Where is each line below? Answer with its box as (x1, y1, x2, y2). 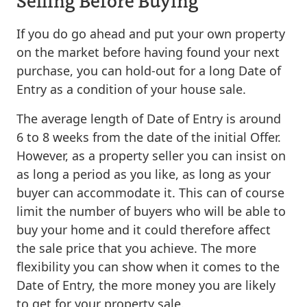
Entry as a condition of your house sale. (16, 80, 246, 97)
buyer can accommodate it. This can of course (16, 184, 284, 201)
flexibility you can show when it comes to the (16, 258, 280, 275)
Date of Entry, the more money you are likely (16, 276, 275, 293)
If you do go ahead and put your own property (16, 25, 285, 42)
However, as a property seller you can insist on (16, 147, 286, 164)
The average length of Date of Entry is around (16, 110, 281, 127)
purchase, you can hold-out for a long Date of (16, 62, 281, 79)
